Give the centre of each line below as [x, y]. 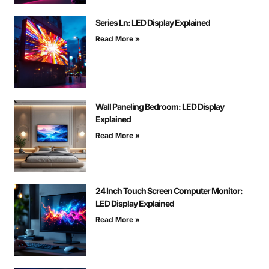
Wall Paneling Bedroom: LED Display [160, 107]
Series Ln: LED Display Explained [153, 23]
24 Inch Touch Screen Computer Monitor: [169, 191]
